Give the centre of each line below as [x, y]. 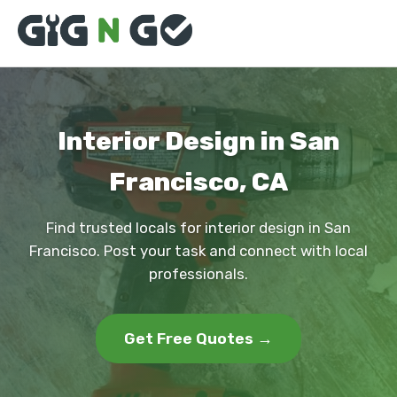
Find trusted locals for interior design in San [198, 228]
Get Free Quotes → [198, 339]
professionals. [198, 274]
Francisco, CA [198, 182]
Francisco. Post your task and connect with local [198, 251]
